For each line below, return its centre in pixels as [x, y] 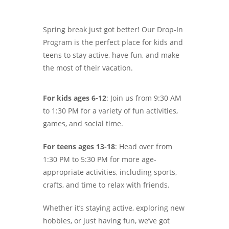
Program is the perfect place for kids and [113, 42]
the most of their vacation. [88, 68]
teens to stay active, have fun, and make [111, 55]
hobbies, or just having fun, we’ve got [106, 221]
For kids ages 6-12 [75, 98]
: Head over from [144, 147]
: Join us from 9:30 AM [144, 98]
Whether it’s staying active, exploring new [114, 208]
